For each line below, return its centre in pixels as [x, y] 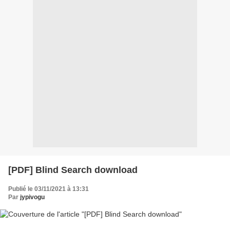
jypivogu [32, 197]
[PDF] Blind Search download [73, 170]
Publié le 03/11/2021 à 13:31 [49, 189]
